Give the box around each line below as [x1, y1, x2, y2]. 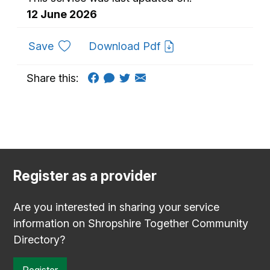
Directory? [13, 233, 65, 246]
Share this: [27, 71, 78, 84]
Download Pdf [88, 39, 163, 52]
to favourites [53, 39, 116, 52]
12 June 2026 [27, 7, 97, 20]
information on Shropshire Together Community [13, 216, 248, 230]
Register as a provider [13, 167, 157, 184]
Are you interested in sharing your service [13, 200, 219, 213]
